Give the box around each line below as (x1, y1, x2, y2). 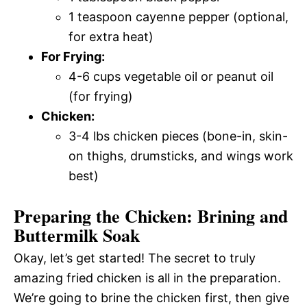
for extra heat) (69, 29, 153, 44)
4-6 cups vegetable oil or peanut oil (69, 69, 273, 84)
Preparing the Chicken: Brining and (14, 202, 288, 229)
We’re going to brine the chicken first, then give (14, 290, 289, 305)
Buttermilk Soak (14, 221, 140, 248)
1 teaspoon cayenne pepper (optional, (69, 9, 288, 24)
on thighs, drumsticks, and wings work (69, 148, 293, 163)
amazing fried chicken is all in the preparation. (14, 270, 281, 285)
